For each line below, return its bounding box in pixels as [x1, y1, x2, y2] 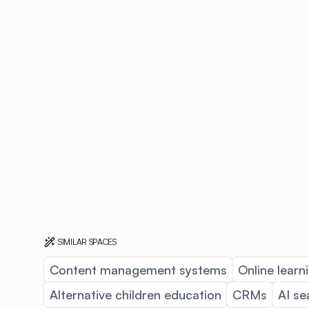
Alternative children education [50, 286, 221, 302]
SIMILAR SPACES [58, 236, 117, 247]
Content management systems [50, 261, 227, 277]
